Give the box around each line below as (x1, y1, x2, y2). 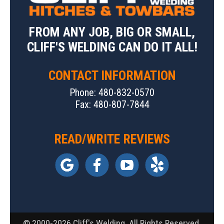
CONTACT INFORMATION (48, 68, 176, 83)
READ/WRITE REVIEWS (54, 131, 170, 147)
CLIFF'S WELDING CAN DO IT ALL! (26, 39, 197, 55)
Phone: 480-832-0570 (69, 86, 154, 99)
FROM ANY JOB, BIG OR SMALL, (29, 24, 195, 40)
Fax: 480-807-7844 (74, 98, 149, 111)
